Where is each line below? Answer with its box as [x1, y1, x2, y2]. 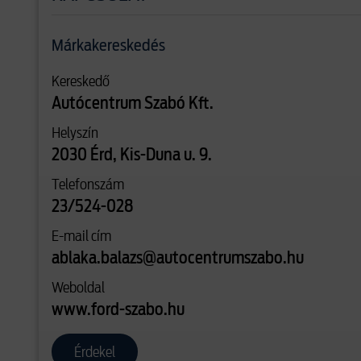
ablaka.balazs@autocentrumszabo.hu [52, 251, 304, 267]
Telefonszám [52, 173, 124, 195]
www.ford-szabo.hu [52, 302, 185, 318]
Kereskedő [52, 70, 110, 92]
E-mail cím [52, 225, 111, 247]
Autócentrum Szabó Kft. [52, 96, 214, 112]
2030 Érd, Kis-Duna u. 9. [52, 147, 212, 164]
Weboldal [52, 276, 105, 298]
